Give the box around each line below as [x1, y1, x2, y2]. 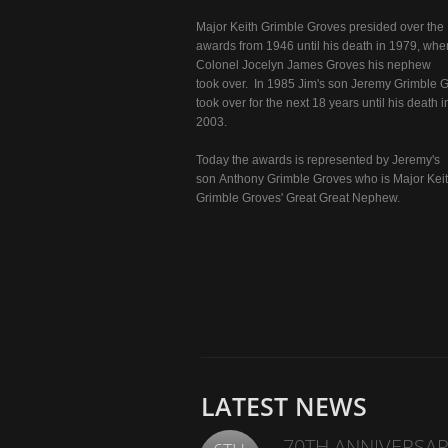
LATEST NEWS [201, 389, 367, 423]
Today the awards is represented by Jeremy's [196, 153, 440, 167]
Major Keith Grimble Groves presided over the [196, 20, 444, 34]
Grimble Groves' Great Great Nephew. [196, 191, 400, 205]
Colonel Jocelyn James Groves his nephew [196, 58, 431, 72]
